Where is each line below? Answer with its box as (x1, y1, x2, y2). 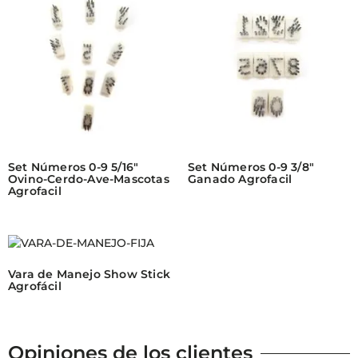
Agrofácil (8, 279, 62, 294)
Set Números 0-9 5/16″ (8, 160, 139, 175)
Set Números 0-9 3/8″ (187, 160, 314, 175)
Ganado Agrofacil (187, 172, 292, 187)
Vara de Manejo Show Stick (8, 267, 170, 282)
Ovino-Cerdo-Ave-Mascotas (8, 172, 169, 187)
